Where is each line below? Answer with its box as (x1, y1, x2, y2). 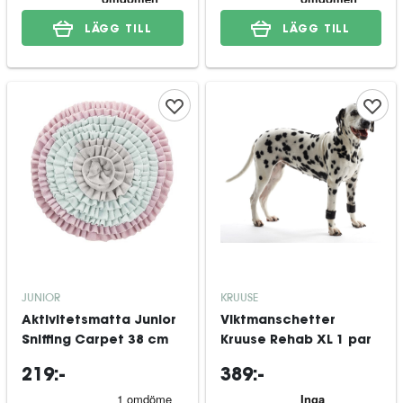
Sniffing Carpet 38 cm (22, 335, 168, 347)
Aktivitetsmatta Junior (22, 315, 176, 327)
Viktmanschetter (219, 315, 336, 327)
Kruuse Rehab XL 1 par (219, 335, 372, 347)
